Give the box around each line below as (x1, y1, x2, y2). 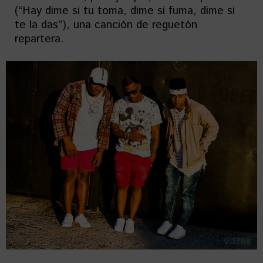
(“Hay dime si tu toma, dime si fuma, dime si (15, 3, 235, 19)
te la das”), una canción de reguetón (15, 17, 197, 33)
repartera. (15, 31, 64, 48)
